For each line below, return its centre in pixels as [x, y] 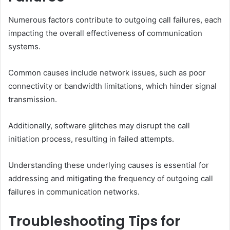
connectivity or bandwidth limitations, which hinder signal [112, 86]
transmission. [33, 99]
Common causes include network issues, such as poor [107, 72]
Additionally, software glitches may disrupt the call [99, 125]
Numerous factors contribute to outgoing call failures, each [115, 20]
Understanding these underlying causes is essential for [109, 165]
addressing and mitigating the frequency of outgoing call [111, 178]
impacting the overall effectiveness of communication [105, 33]
